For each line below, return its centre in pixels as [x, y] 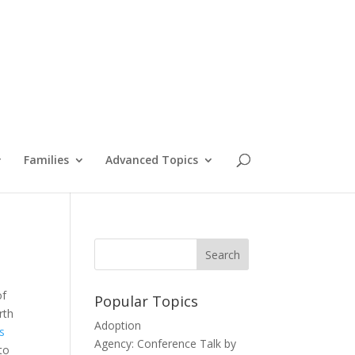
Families [46, 160]
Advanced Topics [151, 160]
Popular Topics [147, 301]
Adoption [118, 325]
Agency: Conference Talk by [166, 344]
